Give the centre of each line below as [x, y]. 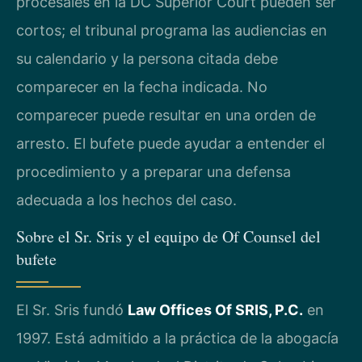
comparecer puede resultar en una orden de [166, 115]
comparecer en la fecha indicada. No [142, 86]
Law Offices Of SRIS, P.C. [215, 310]
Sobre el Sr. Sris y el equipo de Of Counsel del [168, 236]
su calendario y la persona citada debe [147, 58]
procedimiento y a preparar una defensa [154, 171]
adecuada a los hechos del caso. [126, 200]
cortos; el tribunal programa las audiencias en [172, 30]
